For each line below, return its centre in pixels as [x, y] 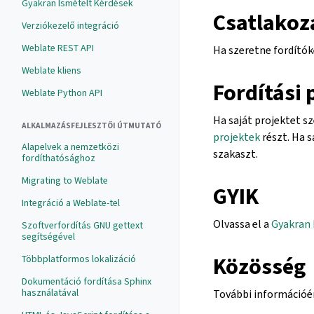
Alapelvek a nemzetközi [70, 147]
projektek [237, 137]
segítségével [48, 237]
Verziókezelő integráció [70, 26]
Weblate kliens [52, 70]
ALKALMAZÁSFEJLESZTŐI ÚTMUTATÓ [91, 126]
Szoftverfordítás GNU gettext [82, 225]
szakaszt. [235, 153]
